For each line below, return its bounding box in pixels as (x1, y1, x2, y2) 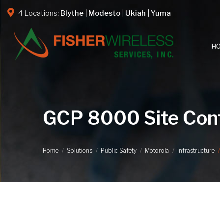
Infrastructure (177, 147, 215, 155)
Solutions (67, 147, 92, 155)
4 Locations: (17, 9, 60, 18)
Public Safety (101, 147, 137, 155)
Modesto (88, 9, 120, 18)
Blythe (60, 9, 83, 18)
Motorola (145, 147, 169, 155)
